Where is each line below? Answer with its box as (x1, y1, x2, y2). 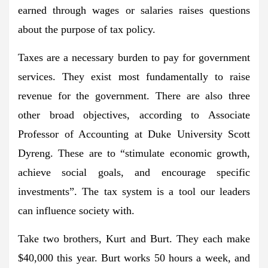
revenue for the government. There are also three (18, 89, 250, 102)
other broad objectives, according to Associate (18, 108, 250, 121)
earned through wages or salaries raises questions (18, 4, 250, 16)
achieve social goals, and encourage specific (18, 166, 250, 178)
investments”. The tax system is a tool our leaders (18, 185, 250, 197)
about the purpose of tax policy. (18, 23, 156, 35)
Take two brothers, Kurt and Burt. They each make (18, 232, 250, 245)
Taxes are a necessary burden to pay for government (18, 51, 250, 63)
